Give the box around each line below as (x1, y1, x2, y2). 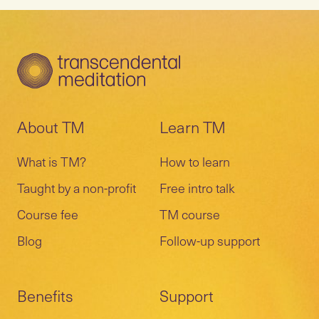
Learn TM (159, 115, 226, 138)
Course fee (17, 204, 78, 224)
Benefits (17, 283, 73, 307)
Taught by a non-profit (17, 178, 136, 197)
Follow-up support (159, 231, 260, 250)
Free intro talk (159, 178, 235, 197)
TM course (159, 204, 220, 224)
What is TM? (17, 152, 86, 171)
